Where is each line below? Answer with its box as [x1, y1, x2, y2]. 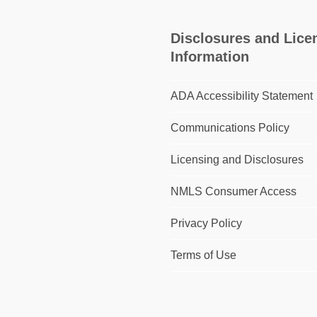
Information [171, 49, 250, 65]
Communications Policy [171, 122, 290, 134]
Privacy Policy [171, 217, 243, 230]
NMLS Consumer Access [171, 185, 297, 198]
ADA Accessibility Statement [171, 90, 313, 103]
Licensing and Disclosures [171, 154, 304, 166]
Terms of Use [171, 249, 237, 262]
